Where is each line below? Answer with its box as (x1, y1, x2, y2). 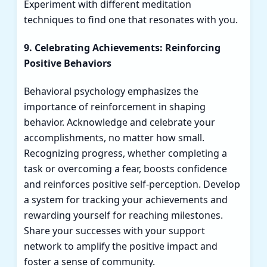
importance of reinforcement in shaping (24, 100, 206, 113)
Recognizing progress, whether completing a (24, 146, 227, 160)
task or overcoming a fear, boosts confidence (24, 162, 227, 175)
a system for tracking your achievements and (24, 193, 228, 206)
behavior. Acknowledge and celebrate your (24, 115, 215, 129)
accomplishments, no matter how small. (24, 131, 204, 144)
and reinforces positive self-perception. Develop (24, 177, 240, 191)
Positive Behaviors (24, 56, 111, 70)
